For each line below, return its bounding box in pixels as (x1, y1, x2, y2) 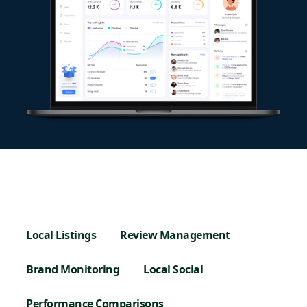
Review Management (120, 228, 230, 243)
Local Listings (26, 228, 97, 243)
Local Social (143, 262, 204, 278)
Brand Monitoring (26, 262, 120, 278)
